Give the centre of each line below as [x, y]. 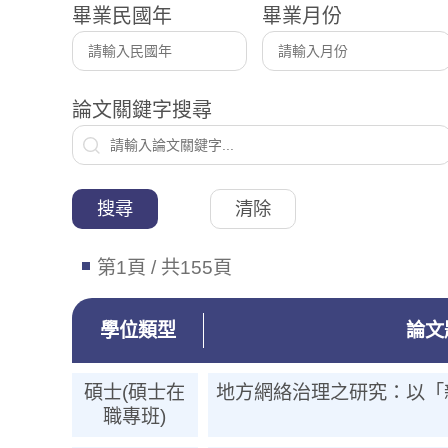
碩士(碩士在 [135, 392]
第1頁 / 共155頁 [164, 267]
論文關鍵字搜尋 [142, 110]
